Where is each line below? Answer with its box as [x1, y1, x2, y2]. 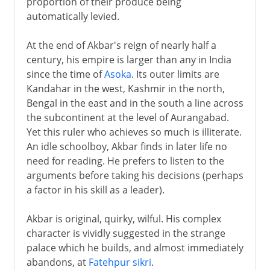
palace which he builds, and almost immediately [26, 240, 243, 254]
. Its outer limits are [131, 67, 219, 81]
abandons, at [26, 255, 89, 269]
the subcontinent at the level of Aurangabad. [26, 110, 229, 124]
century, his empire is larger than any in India [26, 52, 231, 66]
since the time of [26, 67, 104, 81]
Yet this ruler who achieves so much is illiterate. [26, 125, 242, 139]
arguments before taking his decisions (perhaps [26, 168, 243, 182]
